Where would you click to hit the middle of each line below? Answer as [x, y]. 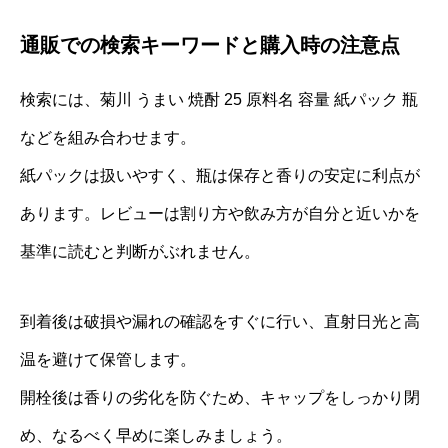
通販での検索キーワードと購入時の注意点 [210, 45]
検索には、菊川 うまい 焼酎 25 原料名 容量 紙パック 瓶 [219, 100]
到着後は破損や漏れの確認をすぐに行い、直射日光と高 [220, 322]
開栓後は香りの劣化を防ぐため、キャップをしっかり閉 [220, 398]
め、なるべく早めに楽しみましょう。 [156, 436]
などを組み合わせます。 [108, 138]
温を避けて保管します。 [108, 360]
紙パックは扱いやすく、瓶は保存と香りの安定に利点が [220, 176]
